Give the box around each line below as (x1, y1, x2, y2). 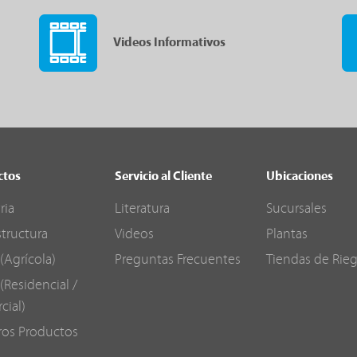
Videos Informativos (112, 36, 226, 49)
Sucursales (265, 202, 327, 217)
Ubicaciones (265, 171, 333, 183)
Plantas (265, 227, 308, 242)
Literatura (114, 202, 170, 217)
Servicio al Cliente (114, 171, 212, 183)
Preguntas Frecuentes (114, 253, 241, 268)
